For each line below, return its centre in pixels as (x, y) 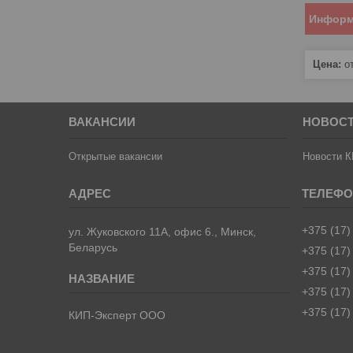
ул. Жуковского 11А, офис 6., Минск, (163, 231)
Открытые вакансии (116, 156)
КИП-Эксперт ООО (117, 315)
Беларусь (93, 247)
